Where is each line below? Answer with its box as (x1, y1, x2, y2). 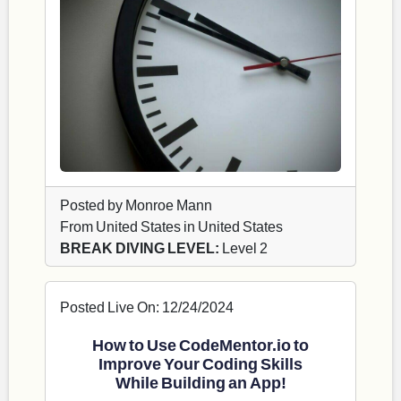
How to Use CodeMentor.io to (92, 335, 309, 355)
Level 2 (219, 239, 268, 257)
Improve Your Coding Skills (98, 354, 303, 374)
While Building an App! (115, 372, 286, 393)
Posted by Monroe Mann (60, 196, 212, 214)
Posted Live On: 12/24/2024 (60, 298, 234, 316)
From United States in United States (60, 218, 283, 235)
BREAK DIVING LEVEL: (60, 239, 219, 257)
